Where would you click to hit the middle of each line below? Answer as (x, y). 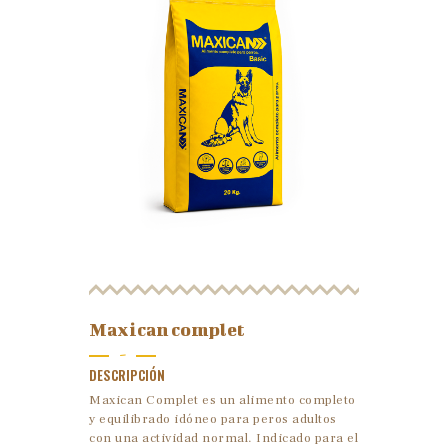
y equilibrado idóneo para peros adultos (213, 419)
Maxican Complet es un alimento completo (222, 400)
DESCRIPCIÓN (127, 375)
